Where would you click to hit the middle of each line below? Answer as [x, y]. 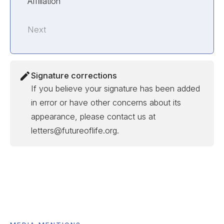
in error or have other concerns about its [106, 102]
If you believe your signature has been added [116, 88]
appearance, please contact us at [93, 116]
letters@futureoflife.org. [75, 130]
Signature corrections [74, 75]
